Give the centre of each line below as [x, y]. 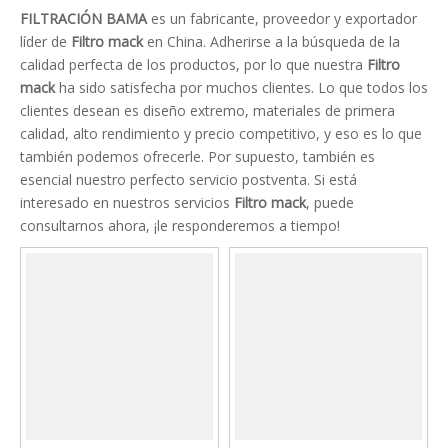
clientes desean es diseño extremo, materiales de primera [207, 110]
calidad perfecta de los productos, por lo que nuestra [193, 64]
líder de [45, 41]
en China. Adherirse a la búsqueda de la [271, 41]
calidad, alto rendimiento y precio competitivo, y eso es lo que [221, 133]
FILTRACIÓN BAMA [83, 18]
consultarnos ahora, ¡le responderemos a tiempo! [180, 225]
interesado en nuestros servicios [127, 202]
